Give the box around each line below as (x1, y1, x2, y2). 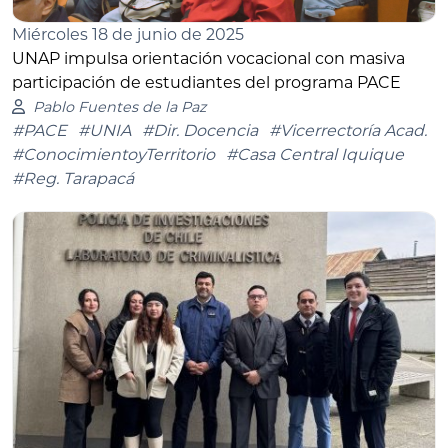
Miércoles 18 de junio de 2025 (12, 24, 244, 44)
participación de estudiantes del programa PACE (12, 72, 401, 92)
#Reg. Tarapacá (12, 168, 134, 188)
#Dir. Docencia (142, 120, 258, 140)
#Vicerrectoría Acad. (269, 120, 427, 140)
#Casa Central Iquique (226, 144, 404, 164)
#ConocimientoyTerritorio (12, 144, 215, 164)
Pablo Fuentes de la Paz (32, 97, 206, 116)
